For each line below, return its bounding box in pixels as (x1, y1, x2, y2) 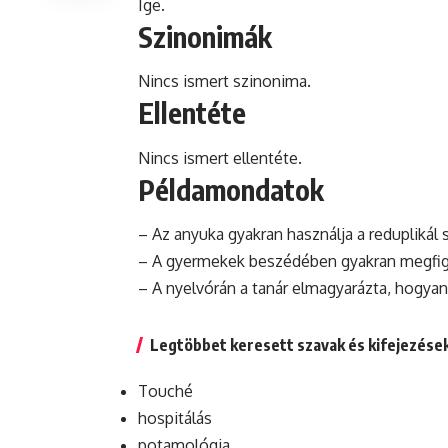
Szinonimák (138, 18, 272, 54)
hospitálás (138, 407, 212, 428)
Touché (138, 380, 193, 401)
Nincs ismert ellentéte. (138, 147, 302, 168)
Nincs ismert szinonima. (138, 71, 311, 92)
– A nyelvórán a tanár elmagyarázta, (138, 277, 395, 298)
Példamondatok (138, 171, 324, 207)
